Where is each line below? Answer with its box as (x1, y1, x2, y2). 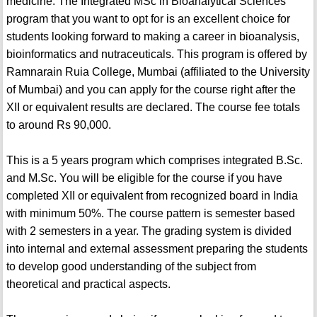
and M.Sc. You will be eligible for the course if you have (6, 172, 282, 185)
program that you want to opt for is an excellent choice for (6, 13, 290, 25)
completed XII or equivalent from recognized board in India (6, 190, 298, 202)
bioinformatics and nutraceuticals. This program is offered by (6, 48, 307, 61)
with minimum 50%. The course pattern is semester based (6, 207, 295, 220)
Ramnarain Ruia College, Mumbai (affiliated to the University (6, 66, 310, 79)
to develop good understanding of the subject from (6, 260, 256, 273)
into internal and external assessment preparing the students (6, 243, 308, 255)
